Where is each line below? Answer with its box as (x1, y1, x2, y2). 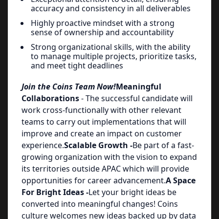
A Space (166, 175, 196, 186)
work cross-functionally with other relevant (22, 105, 181, 115)
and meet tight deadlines (31, 60, 123, 71)
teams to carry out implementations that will (22, 116, 186, 127)
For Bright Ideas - (22, 187, 88, 197)
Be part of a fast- (132, 140, 194, 151)
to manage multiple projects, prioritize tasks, (31, 50, 197, 62)
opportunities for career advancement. (22, 175, 166, 186)
